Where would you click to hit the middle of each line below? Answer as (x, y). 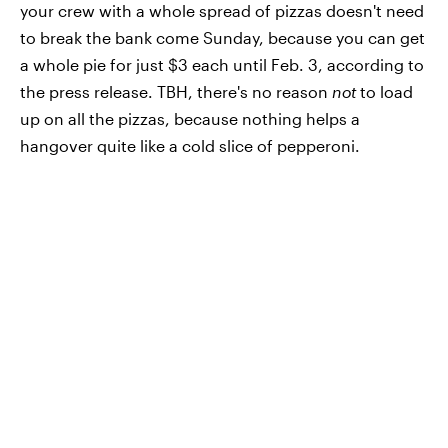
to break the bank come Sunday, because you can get (222, 37)
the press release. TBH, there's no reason (176, 91)
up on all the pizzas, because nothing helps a (190, 118)
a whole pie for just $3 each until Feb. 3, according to (222, 64)
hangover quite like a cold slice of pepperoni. (190, 145)
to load (384, 91)
